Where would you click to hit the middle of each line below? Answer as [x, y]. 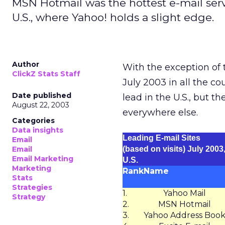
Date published [42, 95]
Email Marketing [43, 159]
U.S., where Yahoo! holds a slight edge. [113, 17]
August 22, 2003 [41, 105]
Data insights [38, 130]
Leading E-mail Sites [161, 138]
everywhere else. [160, 113]
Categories [33, 121]
